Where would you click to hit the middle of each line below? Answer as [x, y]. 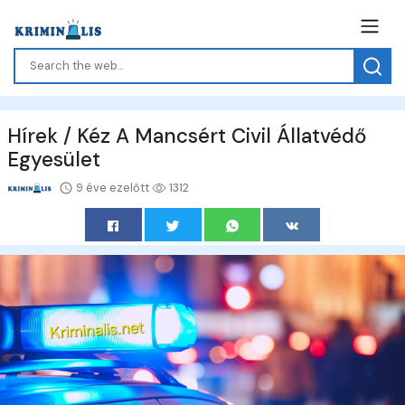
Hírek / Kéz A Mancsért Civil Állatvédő [187, 136]
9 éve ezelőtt [113, 187]
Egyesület [54, 159]
